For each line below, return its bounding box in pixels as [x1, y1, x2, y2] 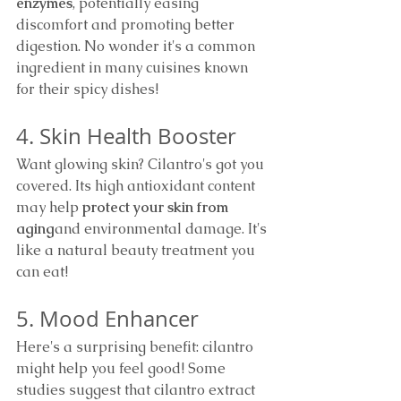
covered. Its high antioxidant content [16, 176, 259, 196]
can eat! [16, 262, 68, 282]
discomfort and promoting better [16, 15, 238, 35]
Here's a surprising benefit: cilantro [16, 337, 257, 357]
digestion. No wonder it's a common [16, 37, 259, 56]
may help [16, 198, 82, 218]
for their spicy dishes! [16, 80, 158, 99]
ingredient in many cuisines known [16, 58, 252, 78]
